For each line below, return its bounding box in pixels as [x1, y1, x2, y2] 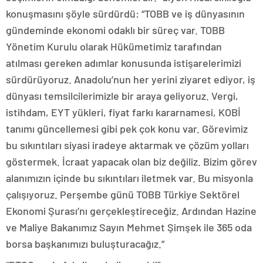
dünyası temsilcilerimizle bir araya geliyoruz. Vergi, [6, 89, 238, 102]
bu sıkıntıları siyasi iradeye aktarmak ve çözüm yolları [6, 139, 249, 151]
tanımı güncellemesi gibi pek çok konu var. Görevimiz [6, 122, 248, 135]
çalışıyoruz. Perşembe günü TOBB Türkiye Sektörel [6, 188, 240, 201]
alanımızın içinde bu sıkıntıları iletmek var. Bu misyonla [6, 171, 253, 184]
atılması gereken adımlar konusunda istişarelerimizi [6, 56, 241, 69]
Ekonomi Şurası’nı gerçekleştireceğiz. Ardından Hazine [6, 204, 257, 217]
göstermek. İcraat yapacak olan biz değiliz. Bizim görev [6, 155, 257, 168]
